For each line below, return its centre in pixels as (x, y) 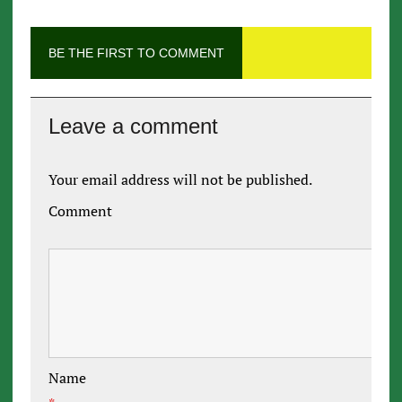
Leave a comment (133, 127)
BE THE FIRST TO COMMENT (136, 53)
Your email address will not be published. (180, 180)
